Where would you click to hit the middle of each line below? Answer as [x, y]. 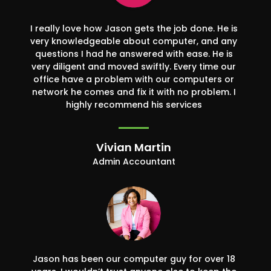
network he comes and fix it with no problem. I [134, 92]
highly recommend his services [134, 105]
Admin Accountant [134, 162]
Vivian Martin [134, 148]
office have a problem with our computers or [134, 80]
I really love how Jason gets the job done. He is [134, 29]
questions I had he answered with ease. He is [134, 54]
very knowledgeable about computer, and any [134, 41]
